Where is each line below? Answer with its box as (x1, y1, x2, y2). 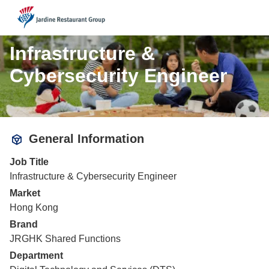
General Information (29, 132, 144, 145)
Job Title (10, 157, 49, 167)
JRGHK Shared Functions (10, 234, 121, 244)
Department (10, 250, 63, 261)
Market (10, 188, 40, 198)
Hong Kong (10, 202, 58, 213)
